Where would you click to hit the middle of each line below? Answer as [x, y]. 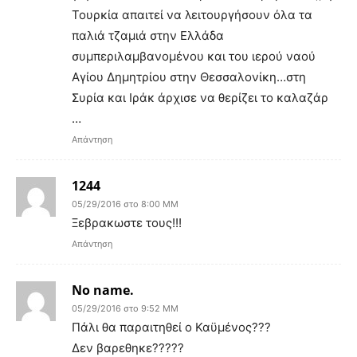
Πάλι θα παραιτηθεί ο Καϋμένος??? [171, 327]
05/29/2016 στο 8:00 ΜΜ [125, 204]
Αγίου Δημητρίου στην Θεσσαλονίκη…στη [189, 76]
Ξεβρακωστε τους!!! [127, 222]
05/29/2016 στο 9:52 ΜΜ [125, 308]
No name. [103, 290]
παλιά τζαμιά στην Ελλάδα [148, 35]
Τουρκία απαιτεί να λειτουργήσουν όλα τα [192, 14]
